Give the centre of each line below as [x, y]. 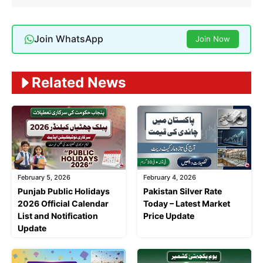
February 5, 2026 [44, 178]
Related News [79, 82]
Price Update [169, 216]
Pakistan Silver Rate [183, 191]
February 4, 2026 [170, 178]
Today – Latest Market [187, 204]
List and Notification [58, 216]
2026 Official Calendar [63, 204]
